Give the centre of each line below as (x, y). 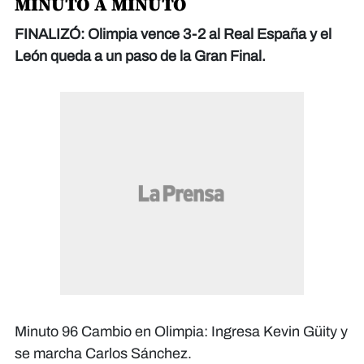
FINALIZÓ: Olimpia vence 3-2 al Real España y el (173, 35)
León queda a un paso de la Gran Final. (140, 56)
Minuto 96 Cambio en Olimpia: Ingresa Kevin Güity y (181, 332)
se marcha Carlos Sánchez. (103, 354)
